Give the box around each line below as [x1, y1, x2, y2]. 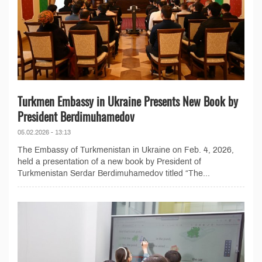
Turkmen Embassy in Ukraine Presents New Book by [18, 92, 238, 111]
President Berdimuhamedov [18, 108, 135, 126]
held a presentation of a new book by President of [18, 157, 201, 167]
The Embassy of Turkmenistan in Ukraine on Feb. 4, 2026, [18, 146, 234, 155]
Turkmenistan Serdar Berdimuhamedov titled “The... [18, 169, 210, 178]
